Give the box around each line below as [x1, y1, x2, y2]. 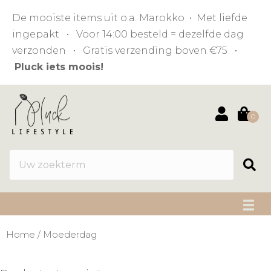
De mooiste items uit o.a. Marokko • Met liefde [12, 12, 247, 24]
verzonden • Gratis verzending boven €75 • [12, 45, 240, 56]
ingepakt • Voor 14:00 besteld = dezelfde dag [12, 28, 244, 40]
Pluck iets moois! [15, 61, 103, 73]
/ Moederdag [35, 229, 97, 241]
